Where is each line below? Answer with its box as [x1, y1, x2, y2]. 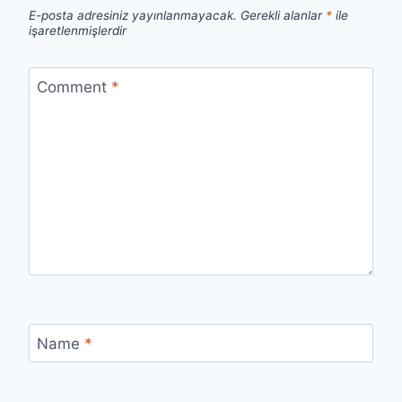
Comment [36, 78, 111, 97]
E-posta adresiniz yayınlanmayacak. [29, 8, 237, 23]
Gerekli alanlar [240, 8, 326, 23]
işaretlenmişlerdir [29, 23, 127, 39]
